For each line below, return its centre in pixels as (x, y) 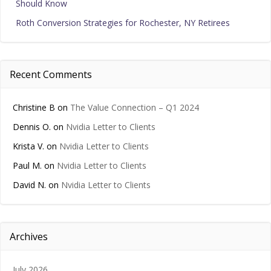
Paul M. (27, 166)
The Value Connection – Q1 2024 (135, 108)
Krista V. (28, 146)
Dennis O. (32, 127)
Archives (29, 237)
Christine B (34, 108)
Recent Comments (51, 75)
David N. (29, 185)
